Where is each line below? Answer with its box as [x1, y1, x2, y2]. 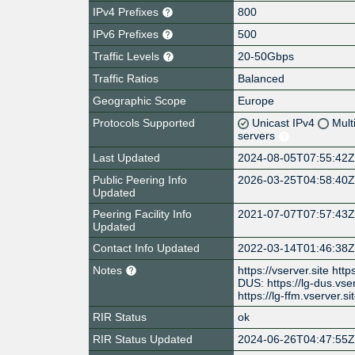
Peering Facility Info [93, 207, 192, 220]
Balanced [238, 71, 285, 85]
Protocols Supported [93, 116, 195, 129]
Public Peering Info [93, 173, 187, 186]
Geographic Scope [93, 94, 186, 107]
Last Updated [93, 151, 160, 164]
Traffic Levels [93, 49, 162, 63]
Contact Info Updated [93, 241, 200, 254]
